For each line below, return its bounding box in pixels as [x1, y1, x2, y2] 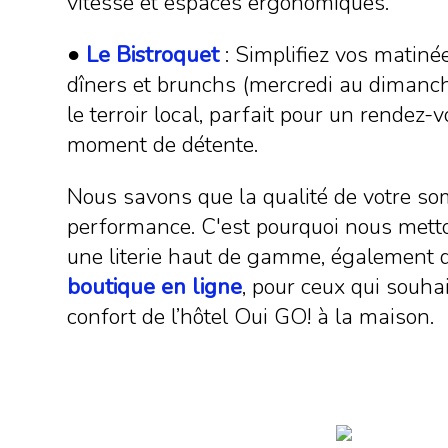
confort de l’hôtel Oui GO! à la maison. [67, 302, 435, 332]
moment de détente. [67, 130, 259, 160]
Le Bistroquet [86, 40, 220, 70]
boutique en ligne [67, 272, 243, 302]
